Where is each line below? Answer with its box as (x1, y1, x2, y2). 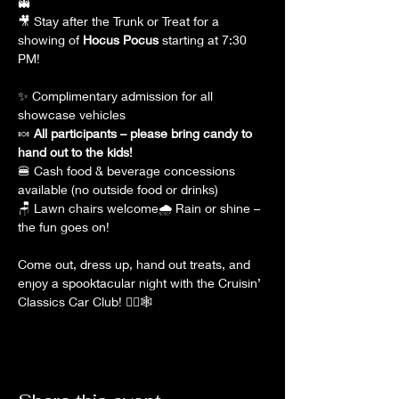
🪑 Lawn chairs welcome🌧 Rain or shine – (18, 200, 264, 216)
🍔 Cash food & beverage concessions (18, 163, 239, 178)
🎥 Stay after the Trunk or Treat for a (18, 13, 223, 28)
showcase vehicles (18, 107, 126, 122)
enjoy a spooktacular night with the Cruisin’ (18, 275, 265, 290)
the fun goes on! (18, 219, 110, 234)
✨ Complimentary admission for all (18, 88, 216, 103)
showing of (18, 32, 83, 47)
